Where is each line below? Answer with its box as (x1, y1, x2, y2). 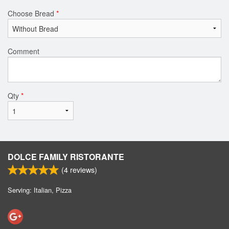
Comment (8, 45, 39, 56)
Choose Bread (8, 8, 56, 18)
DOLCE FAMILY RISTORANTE (8, 150, 124, 163)
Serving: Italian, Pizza (8, 185, 72, 195)
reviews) (68, 164, 97, 175)
